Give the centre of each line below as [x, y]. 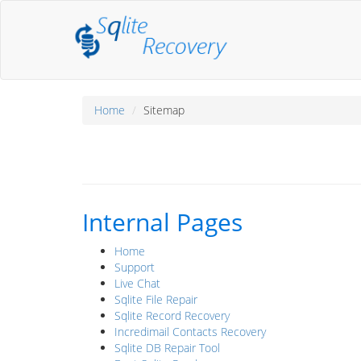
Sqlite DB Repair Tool [167, 348]
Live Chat [137, 283]
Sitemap [164, 110]
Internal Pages [162, 222]
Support [135, 267]
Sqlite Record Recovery [172, 315]
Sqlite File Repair [156, 299]
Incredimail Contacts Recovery [190, 332]
